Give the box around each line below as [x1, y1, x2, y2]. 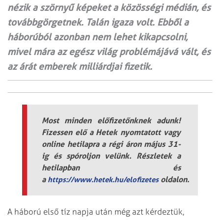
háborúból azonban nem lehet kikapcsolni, [7, 31, 188, 43]
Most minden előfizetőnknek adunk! [42, 115, 181, 125]
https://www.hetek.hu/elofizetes [48, 174, 159, 184]
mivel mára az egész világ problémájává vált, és [7, 46, 211, 57]
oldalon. [159, 174, 190, 184]
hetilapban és [42, 162, 181, 172]
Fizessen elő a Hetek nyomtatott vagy [42, 127, 181, 137]
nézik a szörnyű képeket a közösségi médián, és [7, 1, 211, 13]
